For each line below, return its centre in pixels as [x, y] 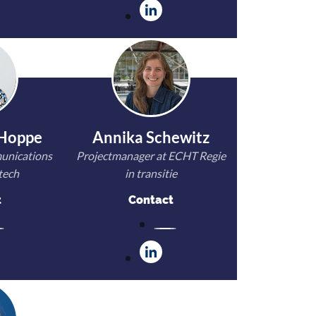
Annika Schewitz [151, 137]
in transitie [151, 173]
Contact [151, 200]
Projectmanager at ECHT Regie [151, 156]
